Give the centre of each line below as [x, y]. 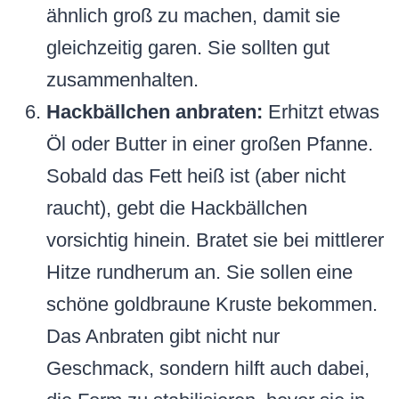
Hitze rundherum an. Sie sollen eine [199, 273]
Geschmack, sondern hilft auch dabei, [208, 369]
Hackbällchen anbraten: [155, 112]
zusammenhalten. [122, 80]
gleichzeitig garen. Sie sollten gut [188, 48]
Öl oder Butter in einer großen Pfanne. [210, 144]
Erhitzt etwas [321, 112]
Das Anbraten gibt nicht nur [163, 337]
